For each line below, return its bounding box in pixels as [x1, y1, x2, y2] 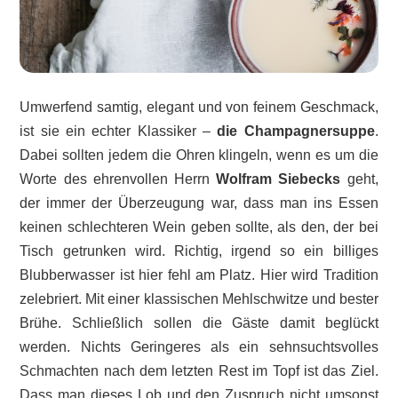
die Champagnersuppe [217, 123, 375, 139]
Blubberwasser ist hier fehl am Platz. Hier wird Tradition [20, 267, 378, 283]
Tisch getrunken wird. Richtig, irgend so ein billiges [20, 243, 378, 259]
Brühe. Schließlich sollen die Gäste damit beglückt [20, 315, 378, 331]
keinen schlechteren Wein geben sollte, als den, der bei [20, 219, 378, 235]
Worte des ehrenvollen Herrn [20, 171, 217, 187]
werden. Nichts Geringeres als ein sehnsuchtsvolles [20, 339, 378, 355]
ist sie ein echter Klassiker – [20, 123, 218, 139]
